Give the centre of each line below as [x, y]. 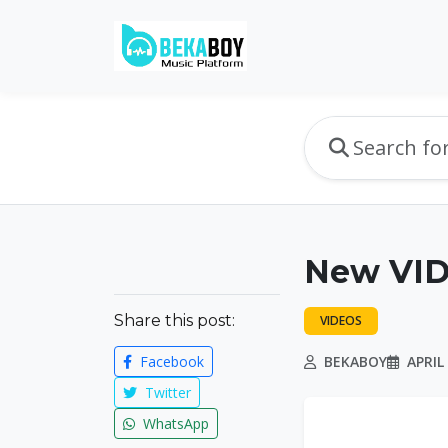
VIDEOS [341, 320]
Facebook [170, 361]
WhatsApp [174, 423]
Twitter [166, 392]
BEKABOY [353, 361]
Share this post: [174, 320]
